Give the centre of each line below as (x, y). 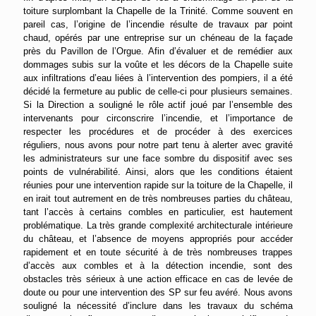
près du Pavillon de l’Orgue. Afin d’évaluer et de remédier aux (158, 51)
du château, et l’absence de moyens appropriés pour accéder (158, 239)
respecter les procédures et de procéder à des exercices (158, 132)
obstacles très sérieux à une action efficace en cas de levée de (158, 279)
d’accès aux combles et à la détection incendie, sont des (158, 266)
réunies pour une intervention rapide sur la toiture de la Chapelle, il (158, 186)
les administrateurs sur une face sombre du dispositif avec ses (158, 159)
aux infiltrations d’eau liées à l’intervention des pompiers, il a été (158, 78)
